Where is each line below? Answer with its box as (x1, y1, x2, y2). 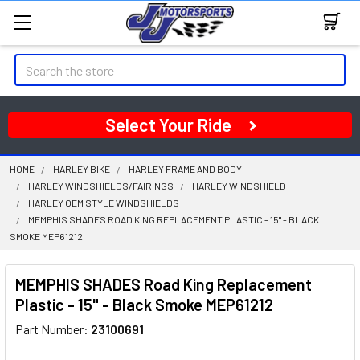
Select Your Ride (105, 114, 231, 135)
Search (14, 55, 51, 71)
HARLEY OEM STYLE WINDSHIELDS (28, 197, 179, 208)
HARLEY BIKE (53, 163, 110, 174)
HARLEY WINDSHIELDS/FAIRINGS (28, 180, 174, 191)
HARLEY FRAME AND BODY (129, 163, 242, 174)
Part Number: (15, 321, 91, 337)
